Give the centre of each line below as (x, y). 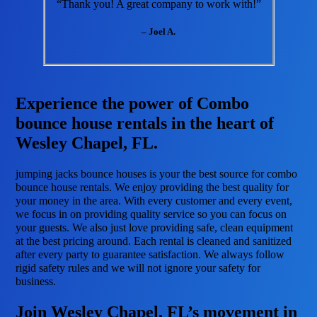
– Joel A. (158, 31)
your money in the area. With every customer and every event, (154, 200)
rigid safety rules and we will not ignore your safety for (138, 267)
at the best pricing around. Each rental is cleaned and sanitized (154, 241)
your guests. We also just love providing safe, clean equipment (155, 227)
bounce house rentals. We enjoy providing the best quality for (152, 187)
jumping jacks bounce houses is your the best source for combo (157, 173)
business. (36, 281)
